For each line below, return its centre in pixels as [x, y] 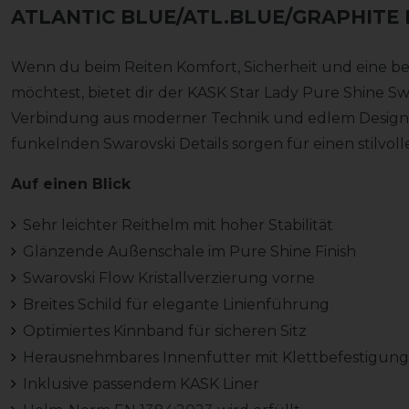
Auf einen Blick [71, 184]
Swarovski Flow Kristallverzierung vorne [168, 278]
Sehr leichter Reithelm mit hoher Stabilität [178, 225]
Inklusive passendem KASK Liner [141, 384]
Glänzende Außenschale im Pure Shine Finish [189, 252]
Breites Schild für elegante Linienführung [176, 305]
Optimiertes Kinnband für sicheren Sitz [164, 331]
